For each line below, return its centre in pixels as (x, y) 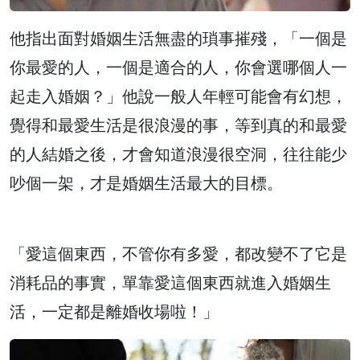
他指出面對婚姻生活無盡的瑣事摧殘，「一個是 (178, 38)
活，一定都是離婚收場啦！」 (114, 311)
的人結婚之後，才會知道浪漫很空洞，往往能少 (178, 153)
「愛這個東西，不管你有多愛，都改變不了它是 (178, 253)
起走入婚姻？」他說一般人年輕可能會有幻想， (178, 96)
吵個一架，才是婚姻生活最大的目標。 (146, 182)
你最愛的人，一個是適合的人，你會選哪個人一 (178, 67)
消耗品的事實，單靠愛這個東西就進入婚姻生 (170, 282)
